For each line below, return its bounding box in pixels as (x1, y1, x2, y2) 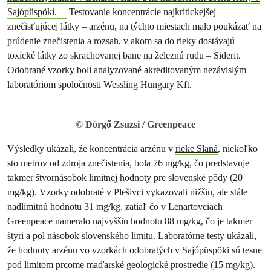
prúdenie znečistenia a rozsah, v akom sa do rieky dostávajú (7, 35, 235, 47)
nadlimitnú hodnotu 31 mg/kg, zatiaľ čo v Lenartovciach (7, 201, 223, 212)
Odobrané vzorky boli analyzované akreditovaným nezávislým (7, 64, 246, 76)
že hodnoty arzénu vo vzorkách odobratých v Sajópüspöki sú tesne (7, 244, 262, 256)
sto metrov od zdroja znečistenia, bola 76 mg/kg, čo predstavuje (7, 157, 249, 169)
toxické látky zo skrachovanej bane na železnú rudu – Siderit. (7, 50, 241, 61)
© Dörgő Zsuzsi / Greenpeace (76, 119, 195, 129)
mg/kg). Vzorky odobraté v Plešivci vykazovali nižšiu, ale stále (7, 186, 247, 198)
